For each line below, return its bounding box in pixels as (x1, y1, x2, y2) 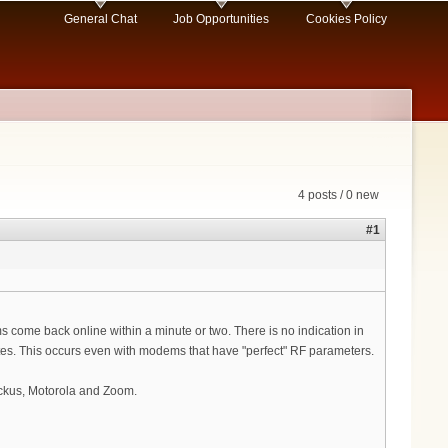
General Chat (63, 12, 137, 27)
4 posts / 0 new (298, 188, 379, 203)
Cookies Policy (305, 12, 387, 27)
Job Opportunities (173, 12, 270, 27)
